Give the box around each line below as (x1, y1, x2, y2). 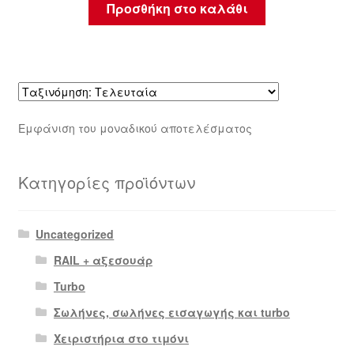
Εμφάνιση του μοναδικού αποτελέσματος (17, 119, 252, 136)
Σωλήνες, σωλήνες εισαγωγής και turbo (53, 304, 290, 321)
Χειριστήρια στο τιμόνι (53, 330, 189, 347)
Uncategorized (36, 226, 115, 243)
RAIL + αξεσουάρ (53, 252, 153, 269)
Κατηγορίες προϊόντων (17, 170, 195, 194)
